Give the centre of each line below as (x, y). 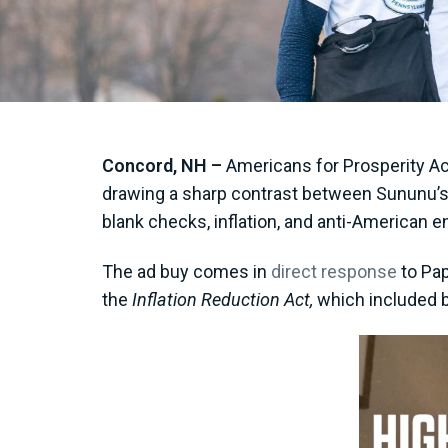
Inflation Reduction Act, (224, 299)
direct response (334, 271)
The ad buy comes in (186, 271)
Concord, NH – (162, 165)
